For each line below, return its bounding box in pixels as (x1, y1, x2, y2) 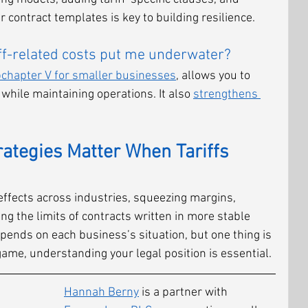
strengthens (193, 87, 261, 102)
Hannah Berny (64, 285, 139, 300)
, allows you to (176, 69, 253, 83)
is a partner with (139, 285, 230, 300)
